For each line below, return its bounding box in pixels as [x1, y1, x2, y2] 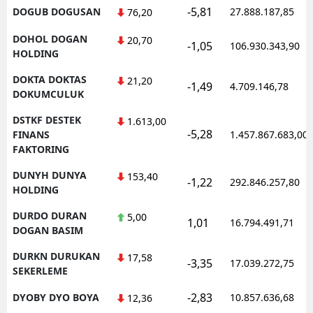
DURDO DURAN [13, 208, 87, 222]
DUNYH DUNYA [13, 168, 87, 182]
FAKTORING [13, 142, 69, 156]
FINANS [13, 127, 50, 141]
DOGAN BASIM [13, 223, 83, 237]
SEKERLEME [13, 263, 68, 277]
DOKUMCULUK [13, 87, 84, 101]
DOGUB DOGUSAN [13, 4, 101, 18]
